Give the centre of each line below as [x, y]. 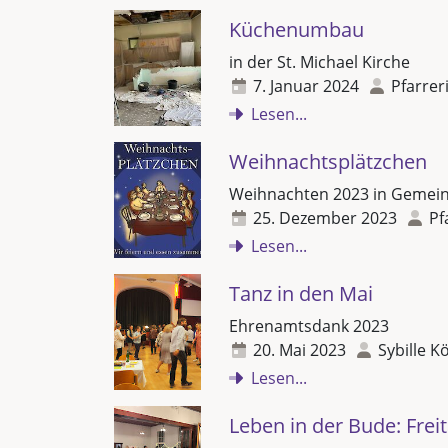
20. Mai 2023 [299, 350]
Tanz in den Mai [301, 293]
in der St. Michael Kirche [319, 62]
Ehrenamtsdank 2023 [309, 326]
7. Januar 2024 [306, 86]
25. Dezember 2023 [325, 218]
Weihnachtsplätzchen [328, 161]
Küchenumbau [296, 29]
